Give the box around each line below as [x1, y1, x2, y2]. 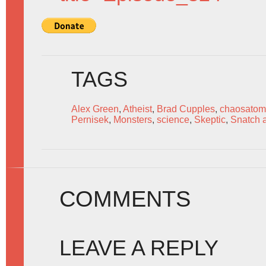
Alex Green [71, 104, 119, 114]
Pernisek [71, 115, 109, 125]
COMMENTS [59, 186, 191, 211]
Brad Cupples [157, 104, 215, 114]
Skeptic [194, 115, 226, 125]
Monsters [113, 115, 152, 125]
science [157, 115, 189, 125]
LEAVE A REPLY [59, 236, 218, 260]
